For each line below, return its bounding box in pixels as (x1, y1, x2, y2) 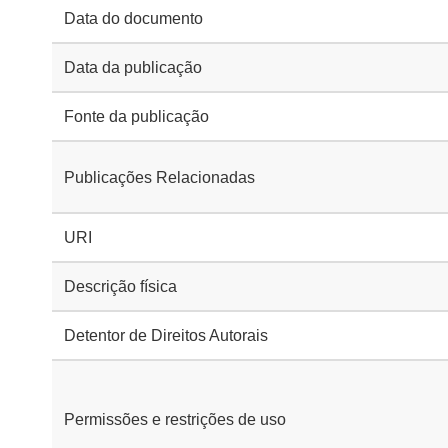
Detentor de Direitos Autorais (64, 327, 268, 344)
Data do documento (64, 10, 203, 27)
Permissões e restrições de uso (64, 410, 286, 428)
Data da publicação (64, 59, 202, 76)
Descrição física (64, 278, 177, 295)
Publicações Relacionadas (64, 168, 255, 186)
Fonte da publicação (64, 108, 209, 125)
